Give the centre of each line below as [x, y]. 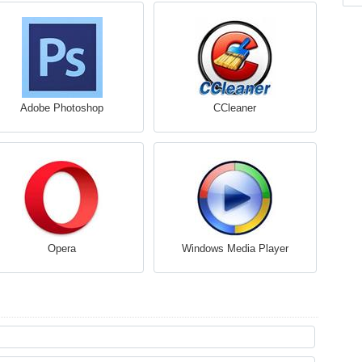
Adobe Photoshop [62, 108]
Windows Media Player [235, 248]
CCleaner [235, 108]
